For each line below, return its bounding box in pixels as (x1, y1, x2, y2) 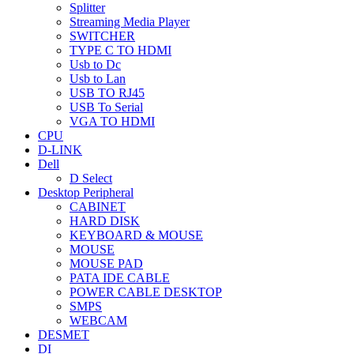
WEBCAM (70, 314, 127, 327)
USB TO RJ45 (70, 86, 145, 100)
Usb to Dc (70, 58, 121, 71)
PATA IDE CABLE (70, 271, 170, 284)
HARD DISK (70, 214, 140, 228)
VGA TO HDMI (70, 115, 155, 128)
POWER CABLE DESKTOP (70, 285, 222, 299)
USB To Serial (70, 100, 143, 114)
